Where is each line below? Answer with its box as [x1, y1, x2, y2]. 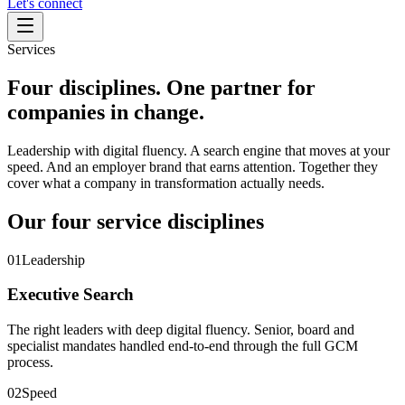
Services [7, 42, 55, 57]
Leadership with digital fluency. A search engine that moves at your [7, 142, 390, 158]
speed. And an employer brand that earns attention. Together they [7, 158, 378, 174]
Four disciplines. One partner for [7, 75, 316, 99]
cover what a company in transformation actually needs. [7, 174, 325, 191]
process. [7, 354, 53, 371]
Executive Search [7, 285, 134, 305]
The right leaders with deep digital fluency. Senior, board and [7, 322, 354, 338]
